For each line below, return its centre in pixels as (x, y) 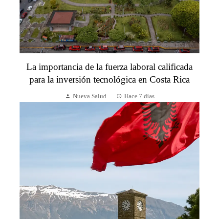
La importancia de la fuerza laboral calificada (109, 67)
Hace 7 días (139, 97)
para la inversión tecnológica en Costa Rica (109, 80)
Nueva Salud (89, 97)
